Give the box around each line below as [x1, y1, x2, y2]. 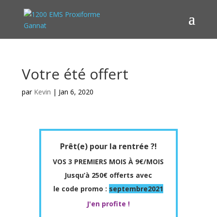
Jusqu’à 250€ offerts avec [64, 170, 153, 180]
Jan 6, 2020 [58, 87, 93, 96]
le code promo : [53, 184, 109, 193]
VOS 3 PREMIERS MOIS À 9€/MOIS [53, 157, 164, 166]
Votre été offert [21, 64, 128, 84]
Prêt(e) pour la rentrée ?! [60, 141, 157, 152]
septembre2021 [109, 184, 164, 193]
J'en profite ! [87, 199, 130, 208]
